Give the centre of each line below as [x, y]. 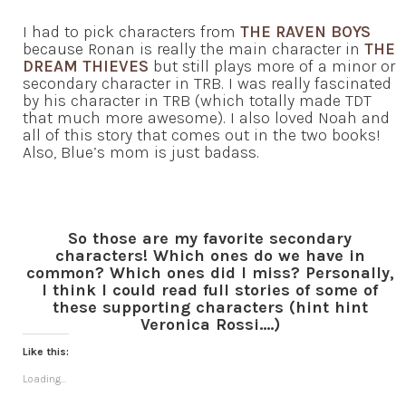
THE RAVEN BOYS [305, 31]
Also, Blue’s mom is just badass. [141, 152]
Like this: [46, 351]
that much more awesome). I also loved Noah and [206, 117]
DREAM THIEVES [86, 66]
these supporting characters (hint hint [210, 307]
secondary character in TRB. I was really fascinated [207, 83]
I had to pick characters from [131, 31]
